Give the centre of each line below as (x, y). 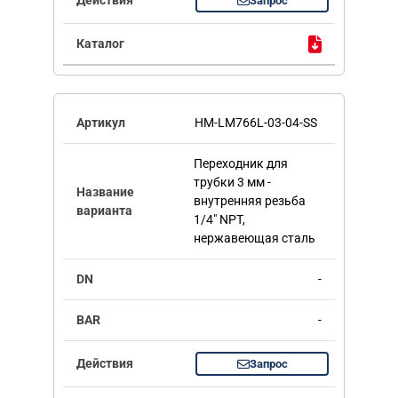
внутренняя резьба (249, 201)
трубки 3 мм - (232, 183)
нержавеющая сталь (254, 239)
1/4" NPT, (219, 220)
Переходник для (240, 164)
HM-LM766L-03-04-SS (256, 123)
